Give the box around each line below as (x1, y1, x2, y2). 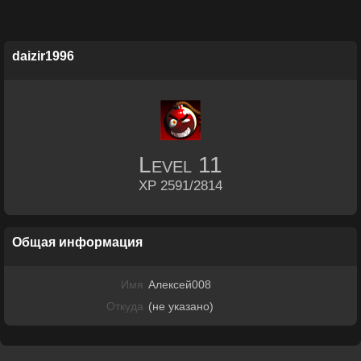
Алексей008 (148, 278, 211, 291)
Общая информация (12, 235, 143, 249)
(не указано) (148, 300, 214, 313)
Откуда (106, 300, 143, 313)
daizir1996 (12, 49, 74, 63)
